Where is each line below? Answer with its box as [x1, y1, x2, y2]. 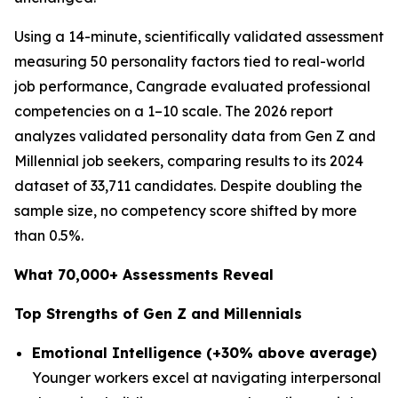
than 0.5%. [14, 227, 84, 244]
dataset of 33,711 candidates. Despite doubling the [14, 177, 362, 195]
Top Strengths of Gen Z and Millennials [14, 305, 302, 322]
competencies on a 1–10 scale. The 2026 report [14, 102, 333, 120]
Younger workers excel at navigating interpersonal [32, 369, 381, 386]
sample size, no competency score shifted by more [14, 202, 357, 219]
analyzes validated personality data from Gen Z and [14, 127, 376, 145]
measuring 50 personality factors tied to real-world [14, 52, 365, 70]
